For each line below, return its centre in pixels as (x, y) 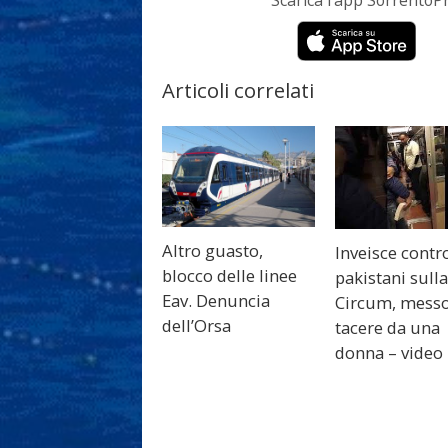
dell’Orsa (196, 325)
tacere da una (388, 328)
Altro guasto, (212, 250)
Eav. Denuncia (216, 300)
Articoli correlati (238, 90)
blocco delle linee (229, 275)
